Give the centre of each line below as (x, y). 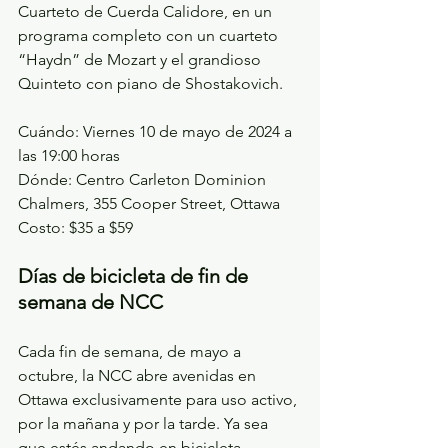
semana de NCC (90, 302)
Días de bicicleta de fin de (135, 276)
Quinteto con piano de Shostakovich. (150, 84)
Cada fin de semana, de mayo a (131, 352)
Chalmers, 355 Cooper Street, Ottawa (149, 204)
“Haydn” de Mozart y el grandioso (141, 60)
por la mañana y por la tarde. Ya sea (145, 424)
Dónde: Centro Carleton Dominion (144, 180)
